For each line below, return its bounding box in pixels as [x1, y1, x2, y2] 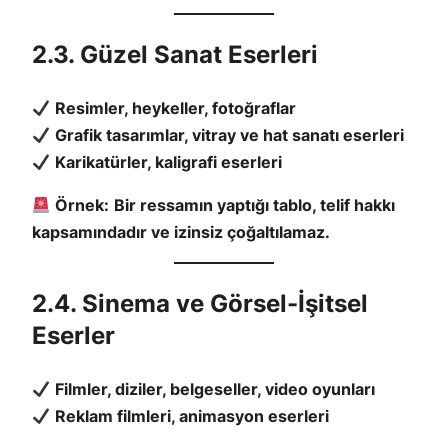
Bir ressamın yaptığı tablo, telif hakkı [114, 195, 396, 216]
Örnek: [55, 195, 110, 216]
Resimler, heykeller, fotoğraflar [55, 98, 297, 119]
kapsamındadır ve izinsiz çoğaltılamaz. [32, 222, 330, 243]
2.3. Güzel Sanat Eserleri [32, 40, 318, 70]
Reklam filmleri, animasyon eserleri [55, 406, 330, 427]
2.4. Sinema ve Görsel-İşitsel [32, 289, 368, 319]
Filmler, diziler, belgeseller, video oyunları [55, 379, 376, 400]
